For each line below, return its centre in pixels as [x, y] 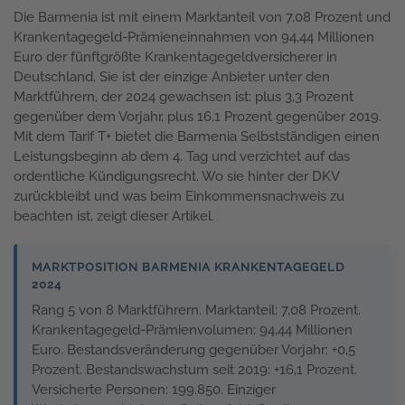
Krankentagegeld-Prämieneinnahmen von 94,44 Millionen [194, 37]
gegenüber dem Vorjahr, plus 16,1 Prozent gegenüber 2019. [198, 116]
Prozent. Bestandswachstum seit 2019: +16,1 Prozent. [194, 369]
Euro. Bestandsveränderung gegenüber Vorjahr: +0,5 [193, 349]
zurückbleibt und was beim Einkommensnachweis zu [179, 196]
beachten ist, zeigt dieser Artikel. [114, 216]
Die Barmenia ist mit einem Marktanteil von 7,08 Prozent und [202, 17]
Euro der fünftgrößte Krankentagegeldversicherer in [175, 57]
